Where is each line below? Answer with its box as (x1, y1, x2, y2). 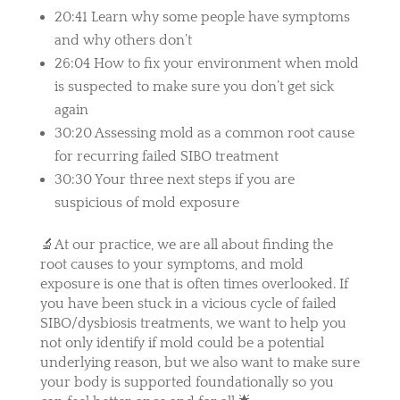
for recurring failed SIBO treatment (54, 147, 279, 164)
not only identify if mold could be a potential (39, 334, 324, 351)
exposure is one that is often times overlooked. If (39, 275, 348, 292)
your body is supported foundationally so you (39, 373, 334, 390)
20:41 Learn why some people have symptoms (54, 8, 350, 25)
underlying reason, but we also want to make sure (39, 354, 360, 371)
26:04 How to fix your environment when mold (54, 54, 359, 71)
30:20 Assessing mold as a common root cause (54, 124, 354, 141)
